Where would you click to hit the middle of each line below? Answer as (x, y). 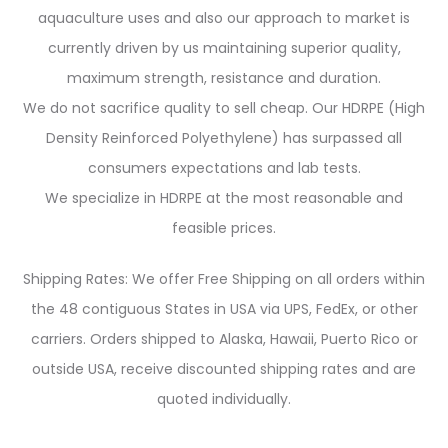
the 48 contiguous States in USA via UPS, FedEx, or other (224, 308)
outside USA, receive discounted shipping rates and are (224, 368)
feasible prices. (224, 227)
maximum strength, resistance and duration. (224, 77)
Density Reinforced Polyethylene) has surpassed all (224, 137)
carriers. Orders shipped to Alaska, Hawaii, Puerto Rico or (224, 338)
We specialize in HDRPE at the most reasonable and (224, 197)
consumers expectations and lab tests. (224, 167)
